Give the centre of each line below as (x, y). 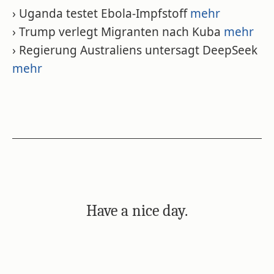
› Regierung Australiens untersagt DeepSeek (135, 50)
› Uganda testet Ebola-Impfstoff (101, 13)
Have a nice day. (137, 211)
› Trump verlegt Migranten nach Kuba (118, 32)
